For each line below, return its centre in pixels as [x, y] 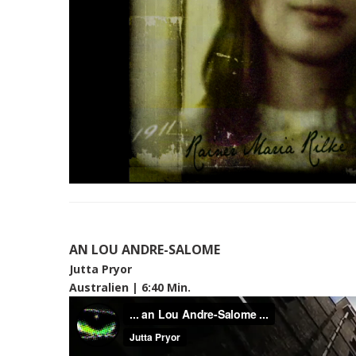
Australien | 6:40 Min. [130, 287]
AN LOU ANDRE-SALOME [146, 249]
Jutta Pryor [101, 269]
